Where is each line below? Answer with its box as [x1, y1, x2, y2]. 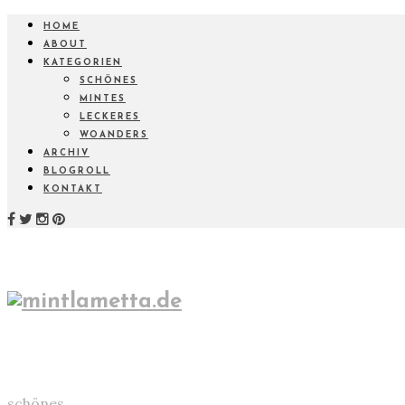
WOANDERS [80, 130, 148, 140]
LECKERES [80, 112, 140, 122]
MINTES [80, 94, 126, 104]
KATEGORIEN [43, 58, 122, 68]
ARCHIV [43, 148, 89, 158]
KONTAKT [43, 184, 102, 194]
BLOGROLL [43, 166, 110, 176]
